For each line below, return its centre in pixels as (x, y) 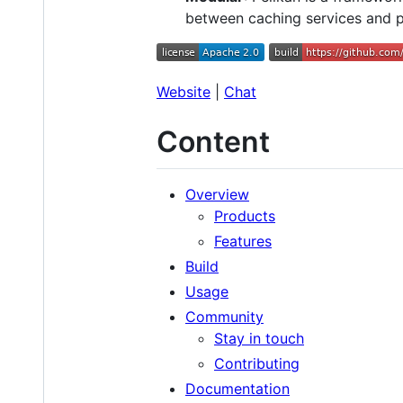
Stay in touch (259, 339)
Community (224, 317)
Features (243, 242)
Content (213, 141)
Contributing (257, 364)
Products (245, 216)
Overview (217, 195)
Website (184, 91)
